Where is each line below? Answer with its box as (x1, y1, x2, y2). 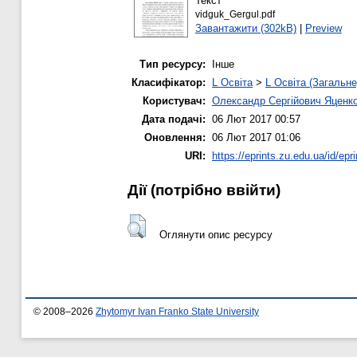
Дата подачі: (142, 113, 206, 126)
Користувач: (143, 95, 206, 108)
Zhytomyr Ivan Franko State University (96, 307, 259, 317)
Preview (304, 22, 342, 34)
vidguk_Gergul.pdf (194, 9, 275, 19)
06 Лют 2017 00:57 (212, 113, 300, 126)
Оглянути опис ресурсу (159, 228, 273, 241)
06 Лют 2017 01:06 (212, 131, 300, 144)
